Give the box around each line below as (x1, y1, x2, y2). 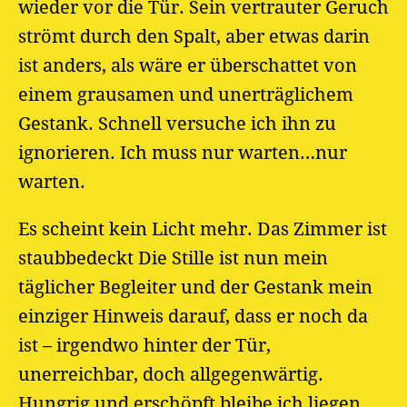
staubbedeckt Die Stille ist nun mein (18, 246, 328, 269)
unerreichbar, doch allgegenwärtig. (18, 362, 323, 385)
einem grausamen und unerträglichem (18, 83, 353, 105)
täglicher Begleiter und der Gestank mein (18, 275, 372, 298)
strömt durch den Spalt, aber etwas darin (18, 25, 370, 47)
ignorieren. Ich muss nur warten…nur (18, 141, 347, 164)
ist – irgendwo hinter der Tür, (18, 333, 271, 356)
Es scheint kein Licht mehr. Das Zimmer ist (18, 217, 387, 240)
